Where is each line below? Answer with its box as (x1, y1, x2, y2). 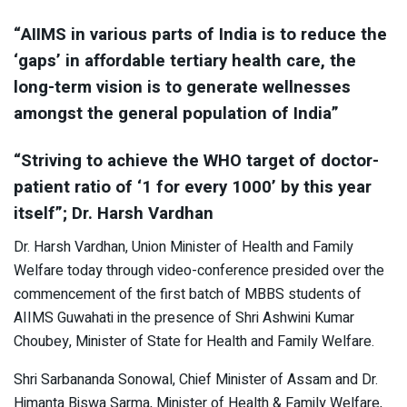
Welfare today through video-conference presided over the (14, 260, 384, 283)
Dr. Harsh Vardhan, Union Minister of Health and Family (14, 236, 353, 259)
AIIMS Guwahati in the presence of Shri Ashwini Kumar (14, 307, 354, 330)
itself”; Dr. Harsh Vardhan (14, 200, 213, 226)
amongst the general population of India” (14, 100, 339, 126)
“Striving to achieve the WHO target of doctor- (14, 147, 379, 174)
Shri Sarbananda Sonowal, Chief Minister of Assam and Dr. (14, 369, 378, 392)
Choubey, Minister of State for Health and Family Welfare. (14, 331, 374, 353)
